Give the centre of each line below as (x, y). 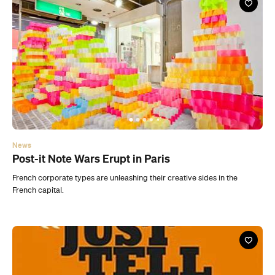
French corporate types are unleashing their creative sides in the (125, 98)
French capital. (38, 110)
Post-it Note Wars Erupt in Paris (91, 79)
